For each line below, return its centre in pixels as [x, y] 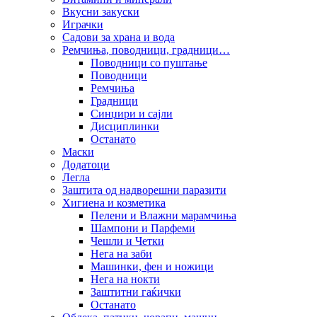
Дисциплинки [125, 126]
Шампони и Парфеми [143, 228]
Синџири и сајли [132, 113]
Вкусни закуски [101, 11]
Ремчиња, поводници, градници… [146, 50]
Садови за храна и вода [119, 37]
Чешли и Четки [127, 241]
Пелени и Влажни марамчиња [163, 215]
